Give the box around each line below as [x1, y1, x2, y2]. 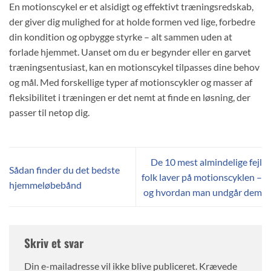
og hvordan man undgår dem [143, 186, 262, 198]
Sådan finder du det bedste [9, 163, 120, 175]
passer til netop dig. [9, 106, 90, 119]
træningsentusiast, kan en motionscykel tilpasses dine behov [9, 61, 260, 73]
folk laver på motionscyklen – [142, 171, 262, 183]
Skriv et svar [24, 234, 87, 252]
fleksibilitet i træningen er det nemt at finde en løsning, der [9, 91, 250, 103]
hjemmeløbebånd [9, 178, 82, 191]
